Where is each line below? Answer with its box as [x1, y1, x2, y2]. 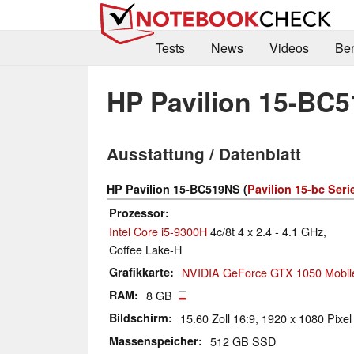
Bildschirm [109, 310, 168, 326]
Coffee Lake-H [109, 241, 182, 258]
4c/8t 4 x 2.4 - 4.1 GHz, [207, 223, 326, 240]
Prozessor [109, 205, 165, 221]
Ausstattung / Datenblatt [107, 142, 301, 166]
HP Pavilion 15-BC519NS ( [107, 181, 247, 198]
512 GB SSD [210, 333, 276, 350]
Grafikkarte [109, 264, 170, 281]
